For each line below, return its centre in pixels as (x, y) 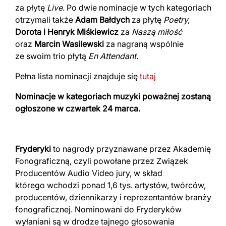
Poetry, (177, 19)
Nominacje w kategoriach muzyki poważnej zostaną (113, 96)
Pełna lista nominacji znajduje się (77, 76)
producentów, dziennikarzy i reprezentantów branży (113, 197)
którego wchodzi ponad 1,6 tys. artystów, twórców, (110, 185)
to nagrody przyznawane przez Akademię (131, 149)
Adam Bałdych (102, 19)
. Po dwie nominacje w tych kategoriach (137, 7)
